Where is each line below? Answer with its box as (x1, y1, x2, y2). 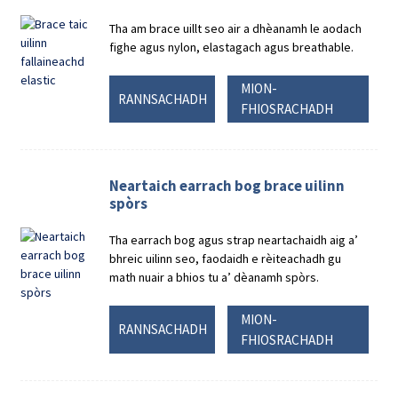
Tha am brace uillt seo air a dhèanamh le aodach (109, 20, 362, 36)
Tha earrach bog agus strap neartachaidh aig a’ (109, 232, 359, 249)
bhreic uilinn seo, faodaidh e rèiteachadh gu (109, 251, 342, 267)
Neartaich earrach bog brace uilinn (109, 176, 346, 196)
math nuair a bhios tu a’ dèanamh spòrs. (109, 269, 320, 286)
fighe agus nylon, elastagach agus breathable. (109, 38, 354, 55)
